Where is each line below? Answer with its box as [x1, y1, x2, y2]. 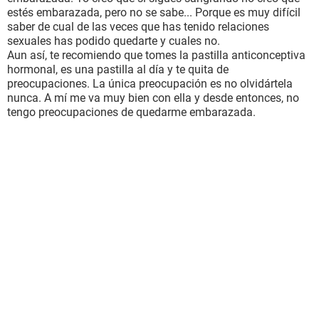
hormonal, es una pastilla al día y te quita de [7, 63, 229, 76]
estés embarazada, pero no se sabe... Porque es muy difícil [7, 6, 300, 19]
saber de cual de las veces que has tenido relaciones [7, 20, 269, 33]
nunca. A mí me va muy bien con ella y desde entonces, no [7, 91, 299, 105]
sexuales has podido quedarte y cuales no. [7, 34, 220, 48]
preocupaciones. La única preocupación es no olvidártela [7, 77, 293, 90]
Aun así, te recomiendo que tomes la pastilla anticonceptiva [7, 48, 305, 62]
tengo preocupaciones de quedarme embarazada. [7, 105, 256, 119]
